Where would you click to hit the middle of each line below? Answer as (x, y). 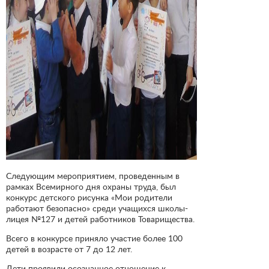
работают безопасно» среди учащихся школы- (97, 208)
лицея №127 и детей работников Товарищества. (100, 219)
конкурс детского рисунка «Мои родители (89, 197)
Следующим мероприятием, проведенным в (93, 175)
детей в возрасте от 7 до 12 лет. (69, 249)
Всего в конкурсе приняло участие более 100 (94, 238)
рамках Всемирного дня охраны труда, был (91, 186)
